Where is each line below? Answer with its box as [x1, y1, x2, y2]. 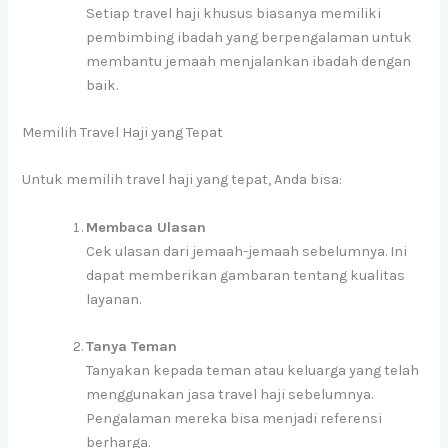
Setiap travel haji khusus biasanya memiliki [86, 4, 382, 22]
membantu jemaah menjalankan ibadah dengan [86, 52, 412, 70]
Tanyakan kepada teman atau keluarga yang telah [86, 362, 420, 380]
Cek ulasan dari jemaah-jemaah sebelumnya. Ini [86, 242, 408, 260]
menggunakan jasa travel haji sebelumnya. [86, 386, 374, 404]
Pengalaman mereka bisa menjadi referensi [86, 410, 383, 428]
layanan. [86, 290, 142, 308]
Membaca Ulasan [86, 218, 207, 236]
